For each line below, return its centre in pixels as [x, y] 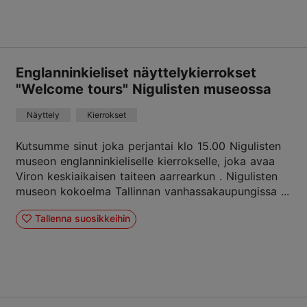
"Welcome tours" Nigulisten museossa [144, 89]
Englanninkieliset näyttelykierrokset [136, 72]
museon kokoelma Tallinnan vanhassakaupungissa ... [152, 191]
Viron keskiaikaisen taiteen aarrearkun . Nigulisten [147, 176]
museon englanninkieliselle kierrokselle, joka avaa [145, 161]
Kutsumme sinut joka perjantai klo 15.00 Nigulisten [148, 146]
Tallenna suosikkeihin [82, 219]
